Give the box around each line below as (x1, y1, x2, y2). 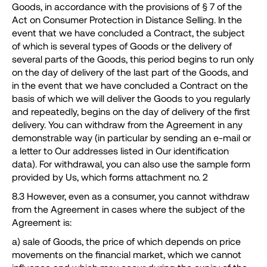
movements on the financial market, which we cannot (12, 249, 241, 260)
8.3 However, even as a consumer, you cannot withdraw (12, 190, 250, 202)
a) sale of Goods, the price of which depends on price (12, 235, 241, 247)
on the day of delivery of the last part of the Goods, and (12, 66, 249, 78)
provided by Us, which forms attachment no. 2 (12, 171, 208, 183)
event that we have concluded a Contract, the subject (12, 27, 245, 39)
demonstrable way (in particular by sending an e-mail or (12, 132, 251, 144)
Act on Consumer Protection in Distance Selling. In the (12, 14, 242, 26)
